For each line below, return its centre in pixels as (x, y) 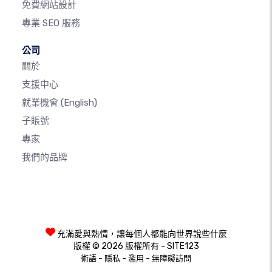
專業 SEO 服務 (51, 23)
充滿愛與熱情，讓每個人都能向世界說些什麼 (141, 234)
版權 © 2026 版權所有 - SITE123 (136, 246)
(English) (79, 103)
